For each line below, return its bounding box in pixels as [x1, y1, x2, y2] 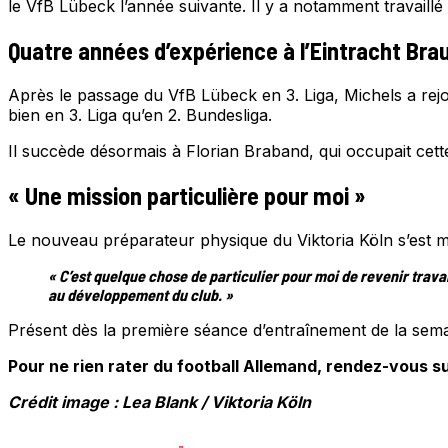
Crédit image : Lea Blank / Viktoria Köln [8, 391, 311, 412]
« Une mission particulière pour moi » [8, 180, 366, 210]
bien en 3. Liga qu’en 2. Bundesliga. [8, 104, 272, 125]
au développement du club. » [48, 284, 233, 304]
